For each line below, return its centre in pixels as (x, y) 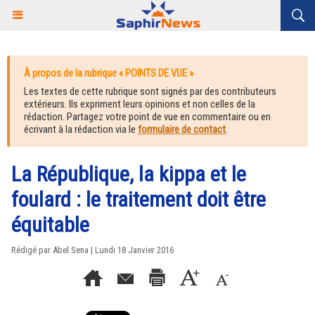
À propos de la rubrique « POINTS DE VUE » (109, 73)
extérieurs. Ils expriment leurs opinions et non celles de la (140, 104)
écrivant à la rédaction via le (81, 129)
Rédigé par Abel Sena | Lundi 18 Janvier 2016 (92, 250)
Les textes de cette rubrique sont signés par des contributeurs (150, 91)
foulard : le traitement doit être (139, 199)
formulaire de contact (182, 129)
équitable (50, 225)
